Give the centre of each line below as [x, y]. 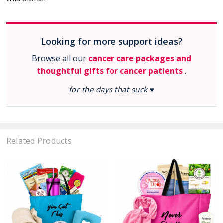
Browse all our [60, 58]
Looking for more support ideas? [111, 42]
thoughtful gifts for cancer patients [111, 71]
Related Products [39, 141]
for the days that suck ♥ [111, 89]
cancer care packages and [140, 58]
